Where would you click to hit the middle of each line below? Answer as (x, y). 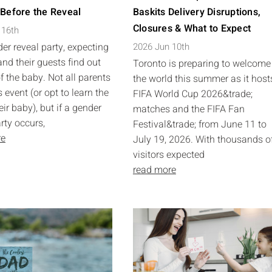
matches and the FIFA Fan (189, 109)
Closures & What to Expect (192, 29)
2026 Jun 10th (161, 47)
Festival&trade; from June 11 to (199, 124)
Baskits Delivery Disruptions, (197, 12)
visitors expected (168, 155)
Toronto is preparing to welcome (202, 64)
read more (154, 170)
